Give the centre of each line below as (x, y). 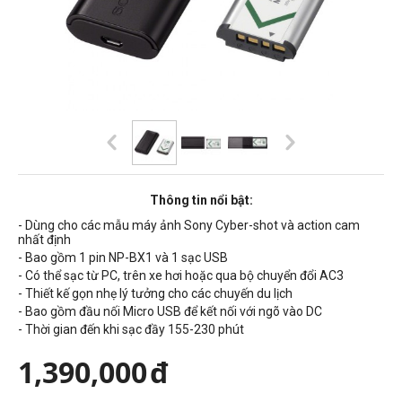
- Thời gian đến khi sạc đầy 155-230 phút (131, 329)
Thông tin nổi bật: (201, 200)
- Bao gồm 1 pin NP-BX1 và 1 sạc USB (123, 257)
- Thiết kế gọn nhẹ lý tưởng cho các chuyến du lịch (155, 293)
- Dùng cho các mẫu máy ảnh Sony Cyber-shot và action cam (189, 225)
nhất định (44, 239)
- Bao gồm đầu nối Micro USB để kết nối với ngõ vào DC (170, 311)
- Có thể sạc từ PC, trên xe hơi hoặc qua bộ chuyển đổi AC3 (181, 275)
